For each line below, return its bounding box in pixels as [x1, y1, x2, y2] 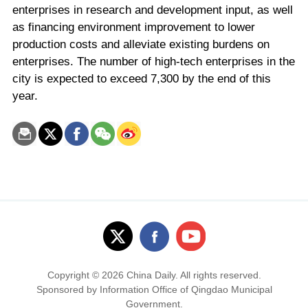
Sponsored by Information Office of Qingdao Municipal [36, 284, 272, 296]
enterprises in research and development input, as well [12, 3, 293, 16]
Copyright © [47, 269, 102, 281]
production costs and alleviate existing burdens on [12, 37, 269, 51]
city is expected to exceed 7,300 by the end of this [12, 71, 271, 85]
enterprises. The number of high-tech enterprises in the [12, 54, 295, 68]
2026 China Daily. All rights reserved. [101, 269, 261, 281]
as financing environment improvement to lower [12, 20, 255, 34]
